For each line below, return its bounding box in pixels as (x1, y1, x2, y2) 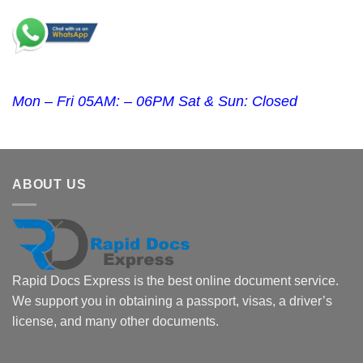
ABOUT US (12, 177, 87, 192)
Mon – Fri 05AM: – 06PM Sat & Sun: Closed (12, 93, 297, 110)
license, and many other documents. (12, 314, 219, 328)
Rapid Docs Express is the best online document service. (12, 273, 339, 288)
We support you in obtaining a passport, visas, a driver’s (12, 293, 332, 308)
